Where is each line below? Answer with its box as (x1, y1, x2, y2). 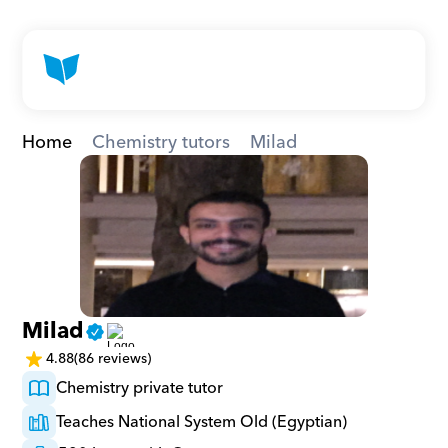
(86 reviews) (74, 346, 152, 371)
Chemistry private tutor (56, 374, 224, 402)
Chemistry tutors (92, 127, 231, 158)
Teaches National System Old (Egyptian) (56, 408, 348, 436)
